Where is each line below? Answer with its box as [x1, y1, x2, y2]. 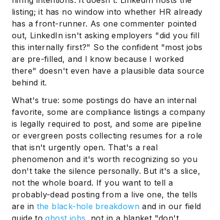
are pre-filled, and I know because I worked [12, 54, 184, 64]
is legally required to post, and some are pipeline [12, 119, 202, 129]
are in [12, 201, 37, 212]
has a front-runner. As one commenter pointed [12, 19, 196, 29]
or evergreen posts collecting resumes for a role [12, 131, 203, 141]
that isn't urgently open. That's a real [12, 142, 158, 153]
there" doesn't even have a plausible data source [12, 66, 205, 76]
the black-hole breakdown [36, 201, 139, 212]
